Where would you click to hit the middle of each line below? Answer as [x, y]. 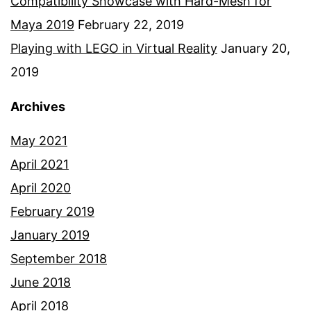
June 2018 [41, 283]
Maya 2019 [42, 25]
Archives [38, 107]
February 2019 [52, 212]
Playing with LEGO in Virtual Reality [114, 49]
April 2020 [41, 188]
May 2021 [39, 141]
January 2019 [50, 235]
